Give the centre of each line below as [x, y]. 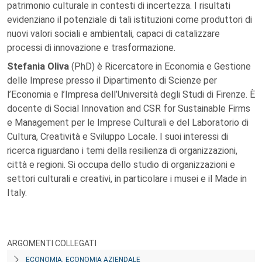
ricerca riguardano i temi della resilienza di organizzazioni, [122, 151]
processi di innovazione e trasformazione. [91, 48]
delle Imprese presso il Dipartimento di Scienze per [112, 80]
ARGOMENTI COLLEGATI [52, 243]
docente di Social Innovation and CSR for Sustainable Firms [129, 108]
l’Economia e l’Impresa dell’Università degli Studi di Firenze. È [131, 94]
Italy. [17, 193]
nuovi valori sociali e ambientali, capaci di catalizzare [113, 34]
